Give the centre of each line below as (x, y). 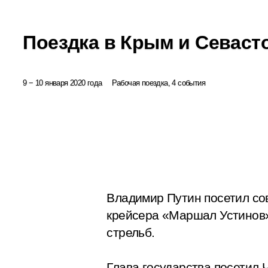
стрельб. (132, 232)
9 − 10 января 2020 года (63, 83)
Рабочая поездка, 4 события (158, 83)
